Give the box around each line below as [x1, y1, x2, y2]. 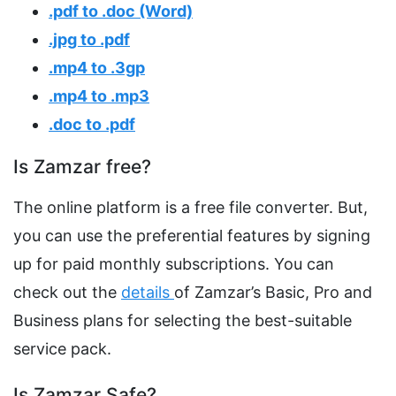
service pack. [13, 339, 111, 359]
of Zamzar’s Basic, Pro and [174, 283, 372, 302]
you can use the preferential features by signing [13, 226, 370, 246]
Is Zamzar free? [13, 156, 151, 179]
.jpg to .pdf [49, 30, 130, 49]
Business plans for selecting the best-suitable [13, 311, 352, 331]
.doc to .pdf [49, 115, 135, 134]
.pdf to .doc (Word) [49, 2, 193, 21]
